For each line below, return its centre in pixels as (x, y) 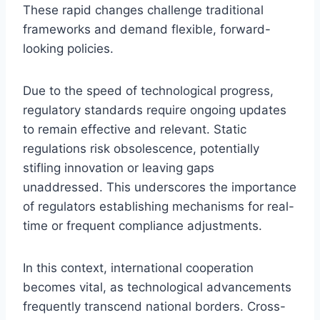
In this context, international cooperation (138, 267)
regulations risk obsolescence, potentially (141, 148)
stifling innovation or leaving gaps (119, 167)
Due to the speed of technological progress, (148, 90)
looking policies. (68, 48)
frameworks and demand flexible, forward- (147, 29)
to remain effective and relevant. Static (135, 129)
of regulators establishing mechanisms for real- (159, 206)
